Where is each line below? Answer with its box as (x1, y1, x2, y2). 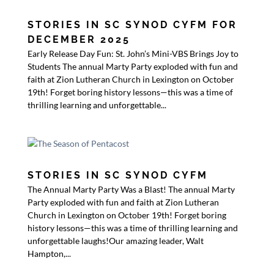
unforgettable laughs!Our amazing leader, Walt (27, 235, 204, 246)
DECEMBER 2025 (27, 34, 130, 45)
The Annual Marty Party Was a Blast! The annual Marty (27, 184, 235, 194)
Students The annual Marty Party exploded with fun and (27, 61, 238, 72)
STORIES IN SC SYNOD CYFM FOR (27, 19, 237, 31)
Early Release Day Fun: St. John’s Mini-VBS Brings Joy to (27, 48, 239, 59)
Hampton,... (27, 248, 71, 259)
